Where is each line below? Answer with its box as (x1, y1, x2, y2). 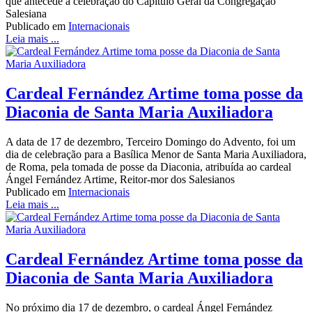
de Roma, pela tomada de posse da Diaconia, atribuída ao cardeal (6, 161, 291, 173)
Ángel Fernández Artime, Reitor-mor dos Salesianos (6, 173, 235, 186)
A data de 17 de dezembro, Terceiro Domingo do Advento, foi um (6, 136, 295, 148)
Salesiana (6, 8, 47, 20)
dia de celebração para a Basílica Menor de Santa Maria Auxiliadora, (6, 148, 306, 161)
